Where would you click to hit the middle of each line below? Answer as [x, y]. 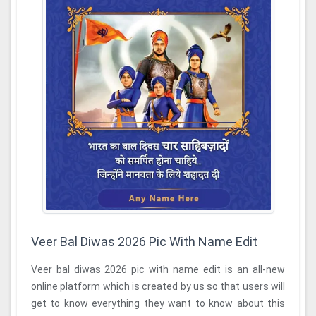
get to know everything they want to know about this [158, 303]
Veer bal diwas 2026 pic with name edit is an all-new [81, 269]
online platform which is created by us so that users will [158, 286]
